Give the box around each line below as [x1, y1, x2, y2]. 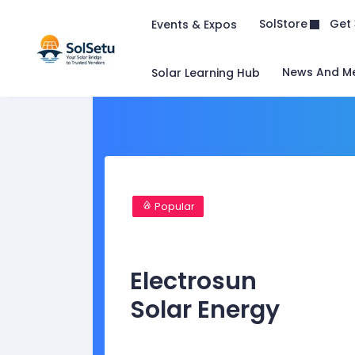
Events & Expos [151, 16, 237, 32]
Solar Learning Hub [151, 64, 260, 81]
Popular [151, 199, 195, 213]
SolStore [259, 16, 307, 32]
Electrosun [130, 264, 257, 298]
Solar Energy [130, 292, 280, 326]
